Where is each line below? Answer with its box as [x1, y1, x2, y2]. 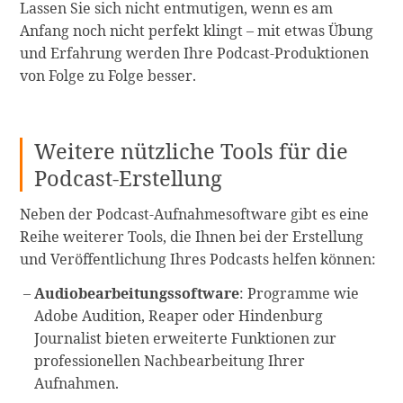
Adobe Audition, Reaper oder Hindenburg [34, 305, 324, 326]
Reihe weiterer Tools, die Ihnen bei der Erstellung [20, 227, 364, 247]
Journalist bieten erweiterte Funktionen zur [34, 327, 337, 348]
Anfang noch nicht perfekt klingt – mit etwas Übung [20, 20, 374, 40]
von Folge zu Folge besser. [20, 65, 197, 85]
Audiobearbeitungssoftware [34, 282, 240, 303]
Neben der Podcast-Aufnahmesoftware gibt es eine [20, 204, 370, 225]
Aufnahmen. [34, 372, 120, 393]
